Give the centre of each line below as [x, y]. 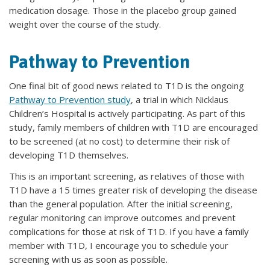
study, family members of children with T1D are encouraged [133, 127]
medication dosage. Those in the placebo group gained [123, 11]
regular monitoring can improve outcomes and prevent [122, 218]
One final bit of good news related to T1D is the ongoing [127, 86]
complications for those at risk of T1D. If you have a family [129, 232]
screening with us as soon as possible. [88, 259]
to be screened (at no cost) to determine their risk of [119, 141]
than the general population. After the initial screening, [121, 204]
